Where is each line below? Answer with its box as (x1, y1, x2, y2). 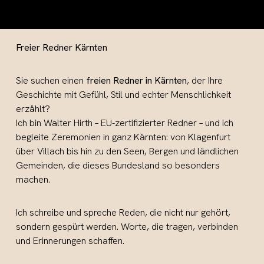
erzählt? (16, 102, 51, 115)
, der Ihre (187, 74, 223, 87)
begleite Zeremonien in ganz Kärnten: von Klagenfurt (16, 130, 231, 143)
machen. (16, 173, 51, 186)
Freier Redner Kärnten (16, 41, 108, 54)
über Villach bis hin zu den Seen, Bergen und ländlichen (16, 144, 239, 157)
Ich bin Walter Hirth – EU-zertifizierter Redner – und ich (16, 116, 234, 129)
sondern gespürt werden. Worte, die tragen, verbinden (16, 220, 239, 233)
